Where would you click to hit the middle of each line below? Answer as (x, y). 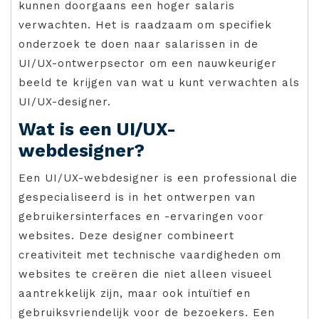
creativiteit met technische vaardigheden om (150, 255)
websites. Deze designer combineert (126, 236)
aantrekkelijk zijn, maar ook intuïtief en (135, 294)
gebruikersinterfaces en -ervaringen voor (141, 217)
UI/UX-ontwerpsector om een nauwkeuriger (148, 64)
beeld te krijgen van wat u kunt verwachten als (159, 83)
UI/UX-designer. (65, 102)
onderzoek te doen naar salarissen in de (138, 45)
